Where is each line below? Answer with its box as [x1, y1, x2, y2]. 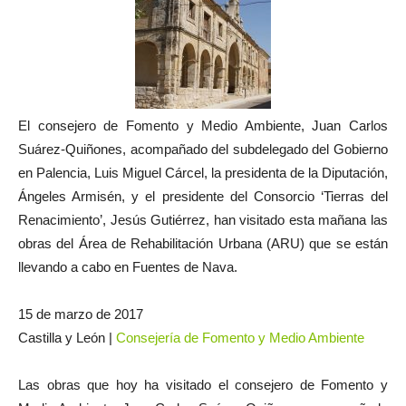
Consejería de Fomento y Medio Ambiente [116, 330, 364, 346]
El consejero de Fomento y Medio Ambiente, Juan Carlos [18, 118, 388, 134]
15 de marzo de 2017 [18, 306, 143, 323]
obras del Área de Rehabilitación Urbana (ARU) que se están [18, 236, 388, 252]
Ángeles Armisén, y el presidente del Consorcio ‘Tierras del [18, 188, 388, 205]
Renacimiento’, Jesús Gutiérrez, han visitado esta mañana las [18, 212, 388, 228]
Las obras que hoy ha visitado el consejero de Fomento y [18, 377, 388, 393]
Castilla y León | [18, 330, 116, 346]
